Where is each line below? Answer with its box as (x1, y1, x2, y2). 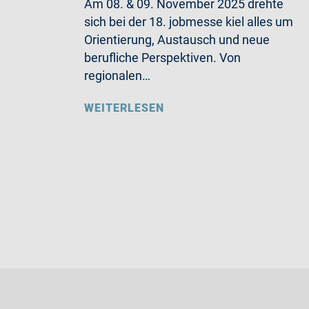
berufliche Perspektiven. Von (84, 50, 241, 65)
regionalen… (84, 68, 150, 83)
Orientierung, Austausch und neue (84, 32, 270, 47)
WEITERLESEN (84, 101, 164, 114)
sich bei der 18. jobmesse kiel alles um (84, 14, 293, 29)
